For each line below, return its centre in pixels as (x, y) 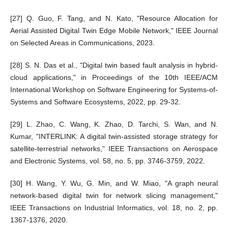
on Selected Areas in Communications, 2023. (82, 42)
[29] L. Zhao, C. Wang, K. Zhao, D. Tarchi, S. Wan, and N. (114, 124)
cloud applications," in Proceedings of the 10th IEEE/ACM (114, 77)
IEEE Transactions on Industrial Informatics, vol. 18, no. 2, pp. (114, 207)
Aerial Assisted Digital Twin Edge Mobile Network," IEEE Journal (114, 30)
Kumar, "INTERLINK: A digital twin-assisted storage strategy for (114, 136)
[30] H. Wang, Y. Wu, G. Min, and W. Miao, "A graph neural (114, 183)
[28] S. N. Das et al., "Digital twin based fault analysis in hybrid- (114, 65)
